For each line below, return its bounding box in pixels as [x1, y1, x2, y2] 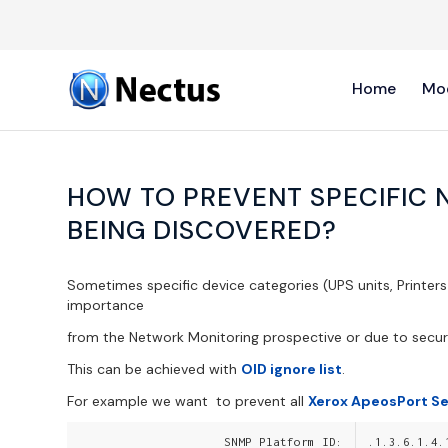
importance [67, 295, 144, 314]
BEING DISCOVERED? [67, 213, 337, 247]
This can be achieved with [67, 359, 241, 378]
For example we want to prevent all [67, 391, 308, 410]
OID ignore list [241, 359, 342, 378]
